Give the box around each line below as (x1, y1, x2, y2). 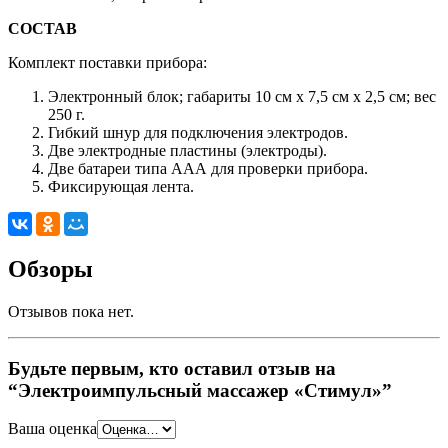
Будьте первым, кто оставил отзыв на (8, 357, 336, 379)
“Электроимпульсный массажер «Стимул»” (8, 379, 392, 401)
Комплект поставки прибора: (8, 54, 207, 72)
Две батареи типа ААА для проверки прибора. (48, 160, 368, 178)
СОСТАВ (8, 20, 77, 38)
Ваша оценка (8, 420, 97, 438)
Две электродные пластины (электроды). (48, 142, 327, 160)
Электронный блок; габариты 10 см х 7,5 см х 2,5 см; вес (48, 88, 436, 106)
